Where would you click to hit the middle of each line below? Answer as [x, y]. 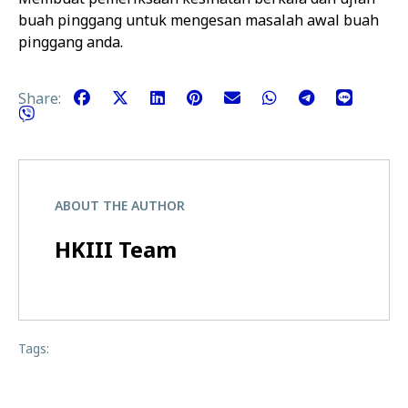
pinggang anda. [71, 42]
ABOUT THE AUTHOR [120, 206]
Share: [41, 98]
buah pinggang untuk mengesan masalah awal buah [199, 20]
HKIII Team [116, 250]
